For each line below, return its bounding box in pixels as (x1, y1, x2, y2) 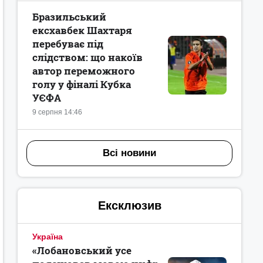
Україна (32, 232, 63, 241)
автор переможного (32, 64, 135, 77)
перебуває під (32, 37, 103, 50)
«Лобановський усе (32, 244, 131, 257)
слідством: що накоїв (32, 50, 143, 64)
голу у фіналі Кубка (32, 77, 131, 91)
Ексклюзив (97, 199, 161, 212)
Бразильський (32, 10, 106, 23)
